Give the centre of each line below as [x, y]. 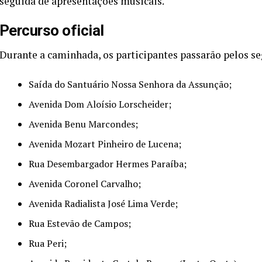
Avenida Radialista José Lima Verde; [103, 204]
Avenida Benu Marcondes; [83, 124]
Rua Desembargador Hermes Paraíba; [108, 164]
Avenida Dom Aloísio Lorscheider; [100, 104]
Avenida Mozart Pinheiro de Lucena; [105, 144]
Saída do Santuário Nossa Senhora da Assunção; [130, 85]
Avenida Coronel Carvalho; [85, 184]
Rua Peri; [48, 244]
